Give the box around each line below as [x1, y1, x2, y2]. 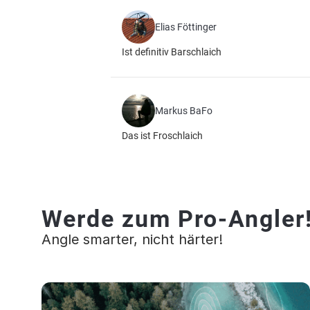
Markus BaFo [155, 105, 212, 116]
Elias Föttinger [155, 21, 217, 33]
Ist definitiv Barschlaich [122, 46, 221, 57]
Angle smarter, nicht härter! [42, 231, 223, 248]
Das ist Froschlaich [122, 130, 203, 141]
